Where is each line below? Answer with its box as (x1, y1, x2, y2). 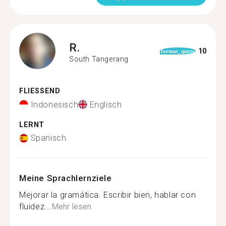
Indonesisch (30, 99, 79, 109)
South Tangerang (69, 54, 129, 63)
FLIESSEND (19, 87, 55, 95)
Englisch (89, 99, 122, 109)
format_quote (161, 48, 195, 54)
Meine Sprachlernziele (19, 173, 112, 183)
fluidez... (19, 202, 51, 211)
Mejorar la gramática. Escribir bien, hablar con (19, 190, 196, 200)
